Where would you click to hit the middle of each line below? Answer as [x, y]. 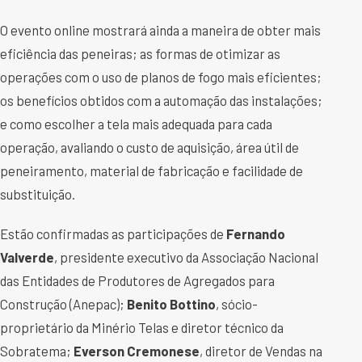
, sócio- [237, 304]
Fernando [256, 234]
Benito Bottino [171, 304]
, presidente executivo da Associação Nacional [186, 257]
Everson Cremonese [137, 351]
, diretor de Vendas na [261, 351]
